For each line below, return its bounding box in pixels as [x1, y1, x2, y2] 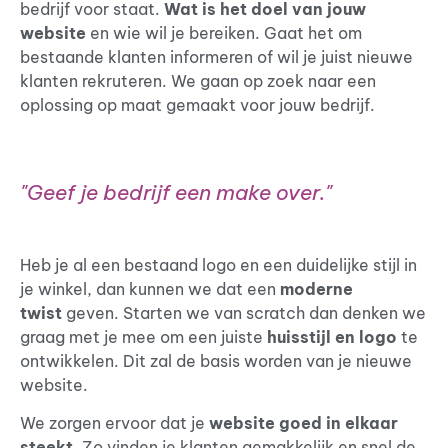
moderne [280, 278, 353, 299]
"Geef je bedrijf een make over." [20, 178, 332, 206]
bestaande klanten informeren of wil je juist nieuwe [20, 47, 413, 68]
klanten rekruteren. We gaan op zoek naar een [20, 71, 376, 92]
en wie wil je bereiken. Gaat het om [90, 23, 362, 44]
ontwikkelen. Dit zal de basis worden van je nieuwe [20, 350, 412, 371]
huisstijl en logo [267, 326, 397, 347]
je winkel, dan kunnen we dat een [20, 278, 280, 299]
